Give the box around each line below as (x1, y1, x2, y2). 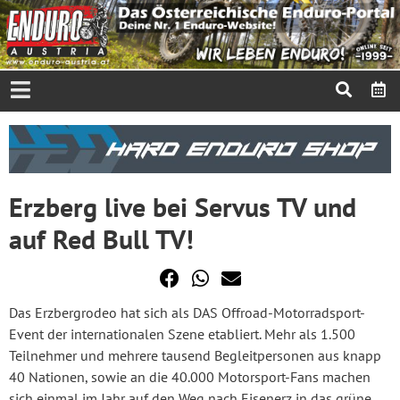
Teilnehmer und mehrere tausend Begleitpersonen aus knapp (9, 346, 381, 364)
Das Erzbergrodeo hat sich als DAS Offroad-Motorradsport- (9, 303, 365, 321)
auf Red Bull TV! (9, 221, 194, 256)
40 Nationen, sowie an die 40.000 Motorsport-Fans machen (9, 367, 371, 386)
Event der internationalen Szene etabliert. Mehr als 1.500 (9, 324, 355, 343)
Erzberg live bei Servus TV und (9, 188, 356, 224)
